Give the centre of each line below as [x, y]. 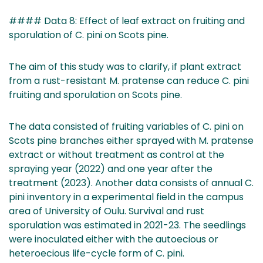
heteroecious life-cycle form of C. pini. [97, 253]
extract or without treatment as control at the [117, 154]
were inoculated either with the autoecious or [114, 239]
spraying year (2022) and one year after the [111, 168]
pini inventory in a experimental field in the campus [126, 197]
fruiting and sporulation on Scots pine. [95, 95]
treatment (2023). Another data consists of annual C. [131, 183]
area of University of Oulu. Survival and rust [107, 211]
